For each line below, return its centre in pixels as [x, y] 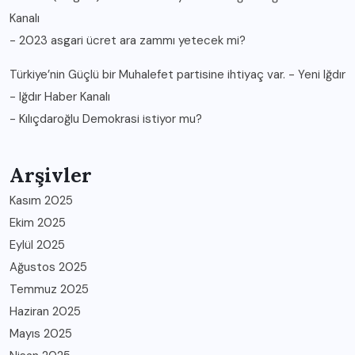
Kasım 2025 [41, 200]
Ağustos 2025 [48, 267]
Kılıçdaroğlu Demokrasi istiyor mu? [111, 118]
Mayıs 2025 [41, 333]
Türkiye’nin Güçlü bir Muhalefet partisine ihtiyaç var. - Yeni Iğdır [177, 74]
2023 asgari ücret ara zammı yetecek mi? [132, 40]
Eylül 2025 [37, 244]
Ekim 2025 [38, 222]
